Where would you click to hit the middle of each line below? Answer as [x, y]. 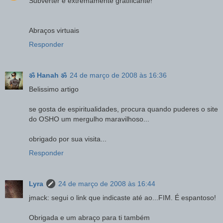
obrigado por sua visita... [68, 139]
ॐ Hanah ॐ [48, 75]
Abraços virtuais [54, 30]
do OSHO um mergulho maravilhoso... [89, 119]
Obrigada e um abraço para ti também [89, 217]
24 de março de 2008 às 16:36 [118, 75]
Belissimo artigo [54, 89]
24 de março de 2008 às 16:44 [107, 183]
